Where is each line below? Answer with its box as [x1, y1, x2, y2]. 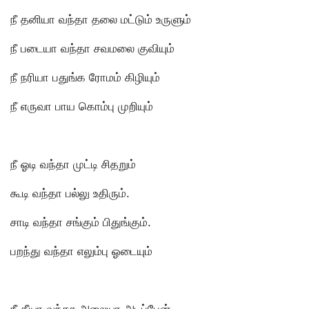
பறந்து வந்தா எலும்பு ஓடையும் [10, 243, 152, 258]
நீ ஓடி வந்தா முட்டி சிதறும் [10, 157, 136, 171]
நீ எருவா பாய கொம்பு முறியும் [10, 99, 153, 113]
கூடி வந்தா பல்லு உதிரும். [10, 186, 130, 200]
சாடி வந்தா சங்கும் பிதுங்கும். [10, 215, 151, 229]
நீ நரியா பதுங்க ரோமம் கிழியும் [10, 70, 160, 84]
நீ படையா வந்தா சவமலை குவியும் [10, 41, 175, 55]
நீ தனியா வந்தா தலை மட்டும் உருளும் [10, 12, 191, 26]
